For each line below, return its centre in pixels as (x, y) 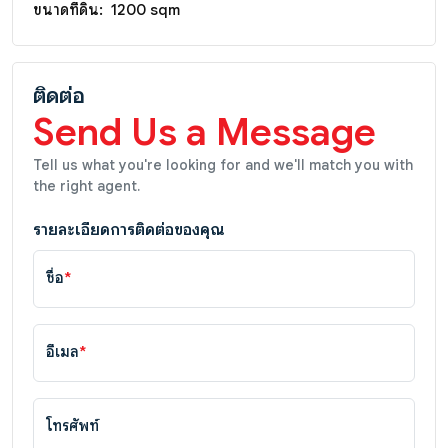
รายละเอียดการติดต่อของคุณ (129, 229)
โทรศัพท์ (72, 425)
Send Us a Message (204, 131)
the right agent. (86, 185)
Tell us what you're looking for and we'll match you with (223, 164)
